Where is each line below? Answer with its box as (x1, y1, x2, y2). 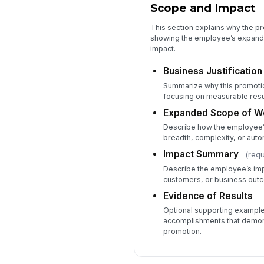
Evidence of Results (163, 190, 253, 202)
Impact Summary (163, 148, 239, 160)
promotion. (163, 227, 202, 236)
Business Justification (163, 65, 262, 77)
